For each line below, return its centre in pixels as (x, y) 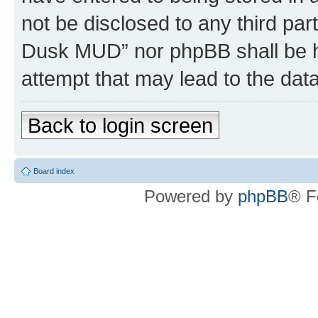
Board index (54, 171)
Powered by (191, 196)
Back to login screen (120, 125)
